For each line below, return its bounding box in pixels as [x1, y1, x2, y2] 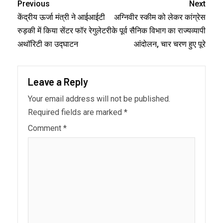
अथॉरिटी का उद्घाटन [17, 39, 78, 49]
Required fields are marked [28, 107, 124, 117]
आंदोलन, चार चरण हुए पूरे [134, 39, 206, 49]
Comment [28, 123, 63, 133]
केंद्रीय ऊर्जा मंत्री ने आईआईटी [17, 12, 105, 22]
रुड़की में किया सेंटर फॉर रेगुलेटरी [17, 25, 111, 35]
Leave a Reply [28, 75, 88, 88]
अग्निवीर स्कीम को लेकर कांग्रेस [114, 12, 206, 22]
